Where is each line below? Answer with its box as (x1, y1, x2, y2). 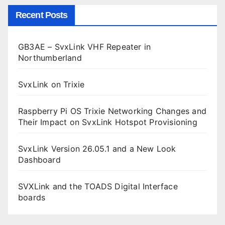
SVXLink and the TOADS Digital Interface (18, 181, 178, 191)
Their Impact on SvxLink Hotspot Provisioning (18, 117, 197, 127)
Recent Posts (16, 10, 68, 20)
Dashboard (18, 154, 61, 165)
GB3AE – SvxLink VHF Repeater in (18, 41, 151, 52)
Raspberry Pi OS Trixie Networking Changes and (18, 105, 207, 116)
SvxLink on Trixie (18, 79, 85, 89)
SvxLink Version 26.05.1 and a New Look (18, 143, 176, 154)
